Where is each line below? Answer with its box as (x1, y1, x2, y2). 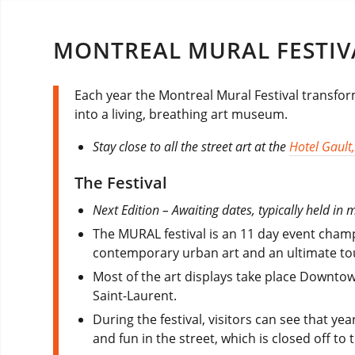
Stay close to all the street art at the (93, 137, 290, 155)
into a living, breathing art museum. (74, 105, 288, 124)
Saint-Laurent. (93, 286, 177, 304)
